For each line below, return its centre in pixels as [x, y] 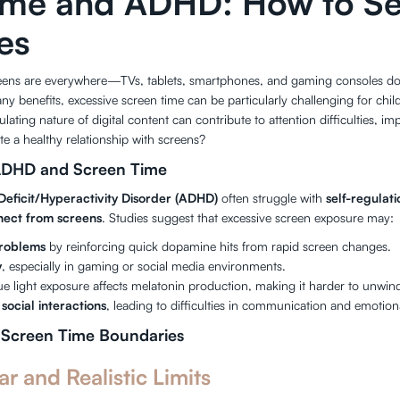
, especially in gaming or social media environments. [144, 266]
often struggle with [272, 198]
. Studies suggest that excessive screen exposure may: [248, 217]
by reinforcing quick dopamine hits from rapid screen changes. [219, 246]
